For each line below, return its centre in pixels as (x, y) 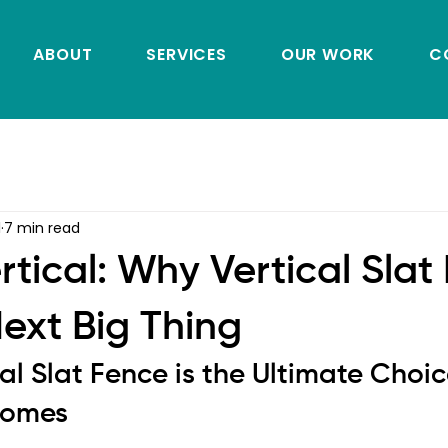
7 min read (42, 227)
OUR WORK (328, 54)
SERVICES (186, 54)
